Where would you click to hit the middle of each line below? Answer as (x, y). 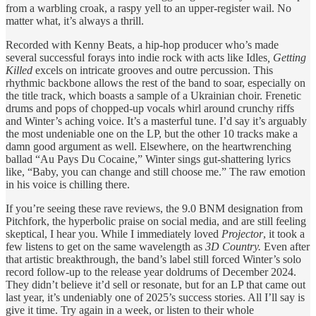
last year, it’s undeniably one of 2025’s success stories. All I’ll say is (155, 298)
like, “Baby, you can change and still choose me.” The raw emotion (156, 172)
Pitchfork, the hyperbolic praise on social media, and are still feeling (156, 221)
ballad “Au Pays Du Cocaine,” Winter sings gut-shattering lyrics (148, 159)
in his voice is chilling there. (68, 185)
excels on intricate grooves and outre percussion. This (153, 71)
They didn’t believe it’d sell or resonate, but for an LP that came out (156, 285)
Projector (242, 234)
